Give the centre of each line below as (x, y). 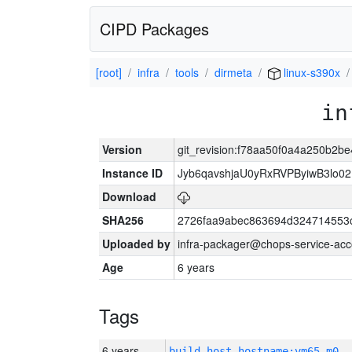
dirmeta (233, 72)
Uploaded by (136, 244)
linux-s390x (310, 72)
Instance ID (132, 173)
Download (129, 196)
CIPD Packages (154, 29)
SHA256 (123, 220)
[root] (109, 72)
